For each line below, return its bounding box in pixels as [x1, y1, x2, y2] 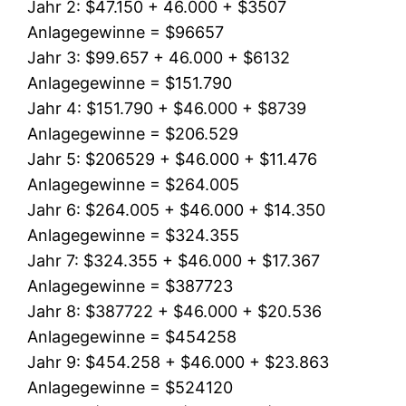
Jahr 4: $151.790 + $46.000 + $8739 [27, 98, 307, 118]
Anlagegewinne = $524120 [27, 377, 234, 397]
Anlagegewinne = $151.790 [27, 72, 233, 92]
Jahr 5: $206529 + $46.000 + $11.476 [27, 149, 318, 169]
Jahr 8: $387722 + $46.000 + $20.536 [27, 301, 323, 321]
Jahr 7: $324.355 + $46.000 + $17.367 [27, 250, 321, 270]
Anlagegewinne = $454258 [27, 326, 237, 346]
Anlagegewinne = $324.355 [27, 225, 240, 245]
